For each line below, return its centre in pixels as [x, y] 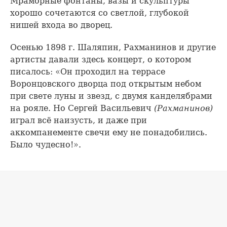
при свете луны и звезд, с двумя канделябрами [111, 96]
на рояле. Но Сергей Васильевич [82, 108]
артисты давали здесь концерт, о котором [101, 60]
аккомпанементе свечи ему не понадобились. [109, 133]
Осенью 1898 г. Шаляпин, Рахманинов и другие [113, 48]
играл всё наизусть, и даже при [79, 121]
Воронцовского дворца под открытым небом [106, 84]
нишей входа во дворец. [61, 25]
